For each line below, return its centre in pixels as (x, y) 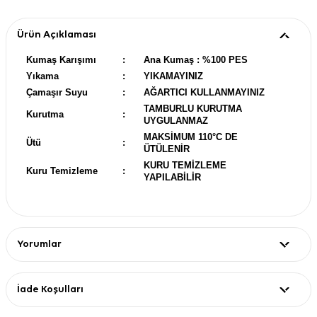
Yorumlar (39, 244)
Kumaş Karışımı (61, 59)
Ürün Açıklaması (57, 34)
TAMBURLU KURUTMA (193, 108)
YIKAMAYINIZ (173, 76)
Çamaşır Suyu (57, 92)
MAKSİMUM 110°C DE (191, 137)
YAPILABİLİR (172, 177)
